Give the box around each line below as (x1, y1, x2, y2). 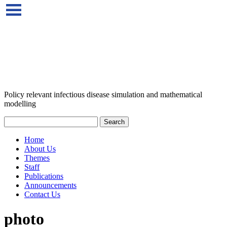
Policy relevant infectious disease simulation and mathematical (4, 90, 202, 99)
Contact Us (24, 190, 60, 199)
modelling (4, 99, 36, 108)
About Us (24, 144, 56, 153)
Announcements (24, 181, 77, 190)
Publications (24, 172, 63, 180)
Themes (24, 154, 50, 162)
